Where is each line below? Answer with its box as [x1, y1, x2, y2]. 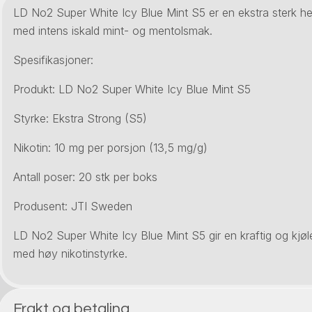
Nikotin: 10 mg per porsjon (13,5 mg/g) [13, 141, 208, 155]
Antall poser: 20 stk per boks [13, 170, 157, 185]
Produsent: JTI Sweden [13, 199, 132, 214]
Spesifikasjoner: [13, 53, 93, 68]
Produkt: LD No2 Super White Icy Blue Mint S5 [13, 82, 251, 97]
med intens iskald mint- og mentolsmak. [13, 24, 212, 38]
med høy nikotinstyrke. [13, 247, 127, 261]
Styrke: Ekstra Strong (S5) [13, 111, 147, 126]
